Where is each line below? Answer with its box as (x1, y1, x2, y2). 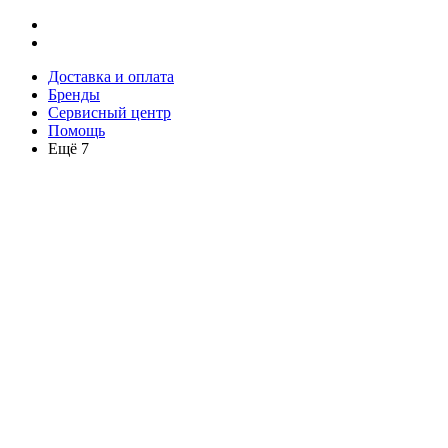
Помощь (48, 122, 105, 139)
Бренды (48, 86, 100, 103)
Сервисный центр (48, 104, 171, 121)
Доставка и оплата (48, 68, 174, 85)
